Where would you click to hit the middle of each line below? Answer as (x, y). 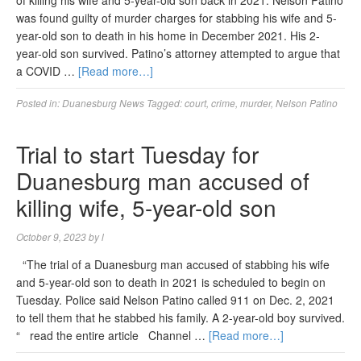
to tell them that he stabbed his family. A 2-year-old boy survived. (180, 317)
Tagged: (166, 103)
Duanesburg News (103, 103)
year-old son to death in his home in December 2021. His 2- (168, 35)
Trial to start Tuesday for (137, 154)
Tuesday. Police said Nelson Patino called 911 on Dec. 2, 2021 (175, 300)
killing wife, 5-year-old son (146, 207)
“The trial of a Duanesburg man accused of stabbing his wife (173, 264)
